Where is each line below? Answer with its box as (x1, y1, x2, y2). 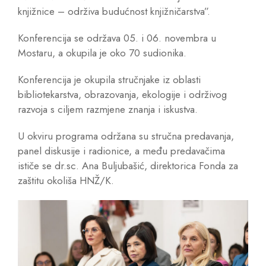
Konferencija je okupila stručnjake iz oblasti (18, 72, 201, 87)
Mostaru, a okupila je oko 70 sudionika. (18, 46, 186, 61)
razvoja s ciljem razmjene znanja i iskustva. (18, 102, 198, 117)
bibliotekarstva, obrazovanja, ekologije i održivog (18, 87, 227, 102)
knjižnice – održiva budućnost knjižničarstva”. (18, 4, 210, 19)
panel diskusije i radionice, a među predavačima (18, 144, 225, 159)
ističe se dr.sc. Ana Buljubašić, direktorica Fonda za (18, 159, 238, 173)
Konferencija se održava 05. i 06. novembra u (18, 31, 216, 46)
